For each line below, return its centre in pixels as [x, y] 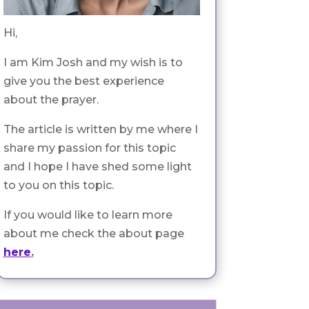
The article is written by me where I [100, 129]
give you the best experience [83, 81]
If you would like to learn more [88, 215]
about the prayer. [51, 99]
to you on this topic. [58, 185]
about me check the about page [93, 233]
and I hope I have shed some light [97, 166]
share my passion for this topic [89, 148]
